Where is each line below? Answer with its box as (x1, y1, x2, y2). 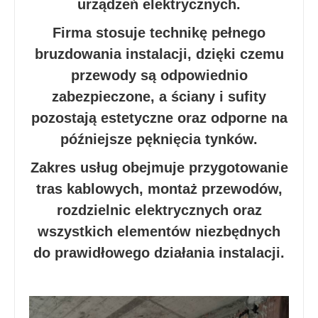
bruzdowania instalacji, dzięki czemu (34, 46, 284, 62)
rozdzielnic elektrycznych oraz (56, 202, 262, 219)
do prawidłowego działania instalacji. (33, 245, 285, 261)
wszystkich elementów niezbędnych (38, 224, 280, 240)
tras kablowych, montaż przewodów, (35, 181, 283, 197)
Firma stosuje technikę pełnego (53, 25, 265, 41)
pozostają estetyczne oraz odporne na (31, 110, 287, 126)
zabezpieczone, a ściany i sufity (52, 89, 266, 105)
